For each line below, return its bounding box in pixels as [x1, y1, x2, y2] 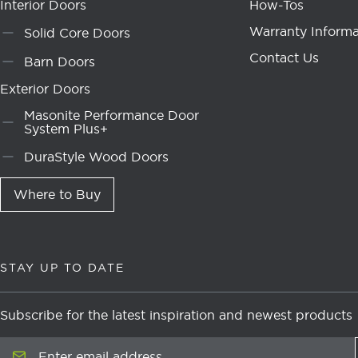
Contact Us [249, 50, 319, 66]
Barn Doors [24, 53, 95, 70]
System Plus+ [24, 121, 108, 137]
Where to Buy [14, 186, 101, 202]
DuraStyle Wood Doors [24, 148, 169, 165]
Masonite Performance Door [24, 107, 199, 123]
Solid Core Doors [24, 24, 130, 41]
